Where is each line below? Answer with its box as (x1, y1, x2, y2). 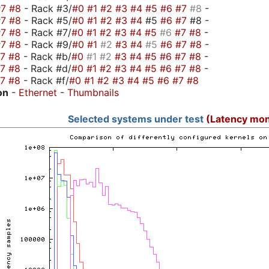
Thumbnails (67, 86, 119, 98)
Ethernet (19, 86, 57, 98)
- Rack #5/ (24, 14, 72, 26)
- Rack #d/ (23, 62, 71, 74)
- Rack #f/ (23, 74, 69, 86)
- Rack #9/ (24, 38, 72, 50)
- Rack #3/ (24, 2, 72, 14)
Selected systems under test (67, 112, 206, 125)
